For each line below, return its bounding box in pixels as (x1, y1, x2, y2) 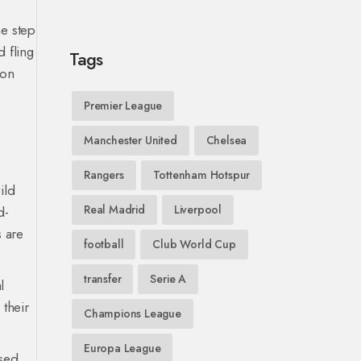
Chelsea (205, 132, 247, 148)
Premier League (84, 98, 163, 114)
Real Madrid (84, 201, 145, 218)
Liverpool (173, 201, 222, 218)
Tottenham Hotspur (152, 167, 251, 183)
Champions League (84, 305, 181, 322)
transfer (84, 271, 122, 287)
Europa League (84, 340, 161, 356)
